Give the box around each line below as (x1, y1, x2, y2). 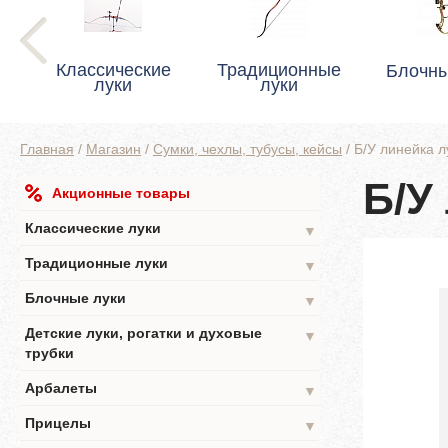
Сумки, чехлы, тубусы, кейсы (153, 141, 342, 157)
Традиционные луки (25, 255, 168, 271)
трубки (25, 345, 74, 361)
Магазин (86, 141, 141, 157)
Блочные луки (25, 290, 126, 306)
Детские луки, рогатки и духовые (25, 325, 262, 341)
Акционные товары (52, 185, 190, 201)
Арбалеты (25, 380, 97, 396)
